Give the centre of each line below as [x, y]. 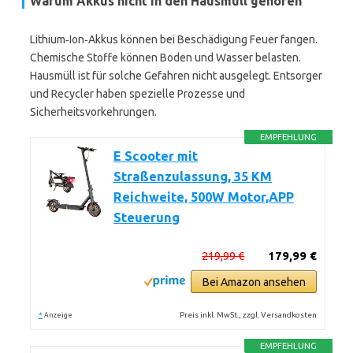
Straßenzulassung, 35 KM [193, 176]
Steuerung [147, 217]
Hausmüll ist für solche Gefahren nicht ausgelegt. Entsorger [176, 76]
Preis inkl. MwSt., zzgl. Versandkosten [249, 315]
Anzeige [58, 315]
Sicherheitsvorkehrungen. [93, 112]
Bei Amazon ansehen [254, 282]
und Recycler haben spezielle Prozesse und [137, 94]
